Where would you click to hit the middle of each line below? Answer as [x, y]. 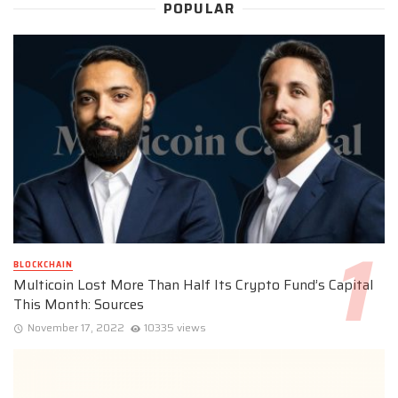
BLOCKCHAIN [43, 264]
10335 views [175, 328]
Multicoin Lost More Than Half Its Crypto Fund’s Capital [193, 284]
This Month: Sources [79, 304]
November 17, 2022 [76, 328]
